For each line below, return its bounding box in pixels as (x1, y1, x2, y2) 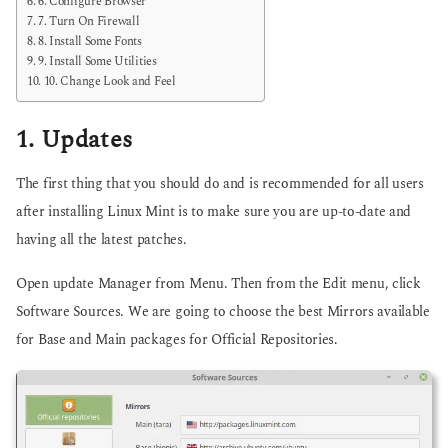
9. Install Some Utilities (37, 51, 157, 71)
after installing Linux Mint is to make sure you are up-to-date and (16, 201, 412, 222)
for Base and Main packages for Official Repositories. (16, 329, 338, 350)
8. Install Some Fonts (37, 31, 142, 51)
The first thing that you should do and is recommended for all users (16, 173, 424, 194)
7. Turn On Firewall (37, 11, 140, 31)
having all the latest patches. (16, 229, 187, 250)
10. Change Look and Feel (43, 71, 176, 91)
